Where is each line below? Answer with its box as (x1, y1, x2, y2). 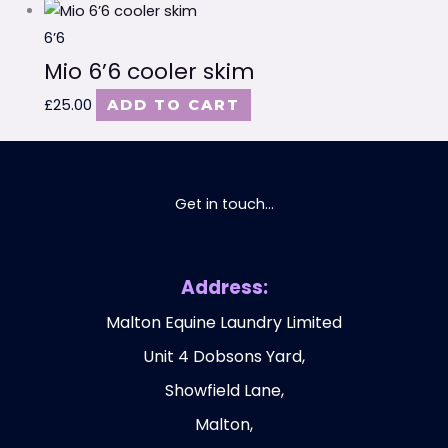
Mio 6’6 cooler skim (43, 56, 255, 88)
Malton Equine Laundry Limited (106, 310, 342, 334)
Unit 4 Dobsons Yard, (143, 344, 305, 368)
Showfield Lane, (164, 378, 284, 402)
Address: (180, 273, 268, 301)
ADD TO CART (106, 96, 240, 115)
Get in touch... (174, 193, 274, 214)
